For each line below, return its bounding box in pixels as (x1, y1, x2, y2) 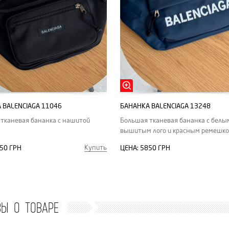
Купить (84, 144, 107, 151)
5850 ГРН (140, 144, 170, 152)
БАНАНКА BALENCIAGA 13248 (120, 102, 211, 110)
